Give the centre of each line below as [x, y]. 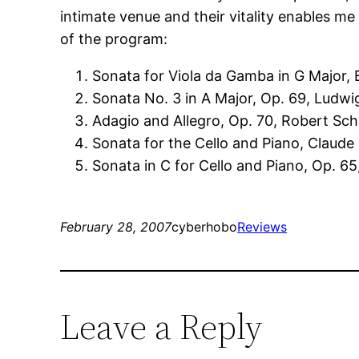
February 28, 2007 [116, 227]
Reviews [262, 227]
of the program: [114, 39]
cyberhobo [205, 227]
